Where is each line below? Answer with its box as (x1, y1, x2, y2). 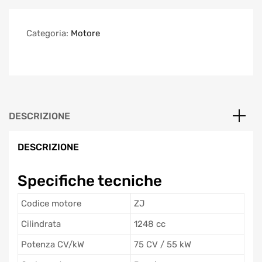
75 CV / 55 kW (134, 239, 191, 250)
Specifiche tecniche (18, 171, 162, 189)
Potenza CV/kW (21, 239, 84, 250)
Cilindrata (21, 218, 61, 229)
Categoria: (26, 27, 71, 39)
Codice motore (21, 198, 81, 209)
